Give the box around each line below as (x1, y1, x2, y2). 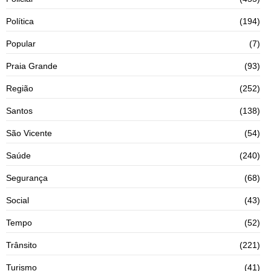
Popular (6, 38, 36, 48)
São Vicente (6, 128, 52, 138)
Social (6, 195, 29, 205)
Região (6, 83, 33, 93)
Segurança (6, 172, 48, 183)
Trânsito (6, 240, 37, 250)
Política (6, 16, 34, 26)
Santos (6, 105, 33, 116)
